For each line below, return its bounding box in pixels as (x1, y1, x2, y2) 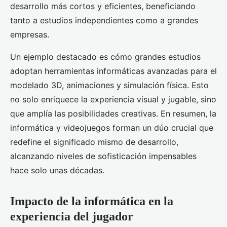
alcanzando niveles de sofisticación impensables (10, 151, 197, 162)
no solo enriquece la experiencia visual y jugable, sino (10, 94, 216, 105)
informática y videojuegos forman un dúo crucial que (10, 123, 213, 133)
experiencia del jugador (10, 210, 133, 223)
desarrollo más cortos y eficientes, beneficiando (10, 1, 196, 12)
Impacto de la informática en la (10, 195, 173, 208)
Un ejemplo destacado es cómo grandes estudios (10, 52, 201, 62)
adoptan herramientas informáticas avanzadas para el (10, 66, 217, 77)
